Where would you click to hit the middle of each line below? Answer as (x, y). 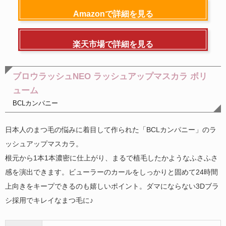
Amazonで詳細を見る (113, 14)
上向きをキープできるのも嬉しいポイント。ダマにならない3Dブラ (112, 186)
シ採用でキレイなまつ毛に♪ (49, 201)
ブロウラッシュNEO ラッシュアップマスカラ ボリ (110, 77)
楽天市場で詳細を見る (113, 44)
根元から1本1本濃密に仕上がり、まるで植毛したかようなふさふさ (111, 158)
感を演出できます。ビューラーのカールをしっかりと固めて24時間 (111, 172)
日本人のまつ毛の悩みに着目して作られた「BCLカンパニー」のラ (111, 130)
